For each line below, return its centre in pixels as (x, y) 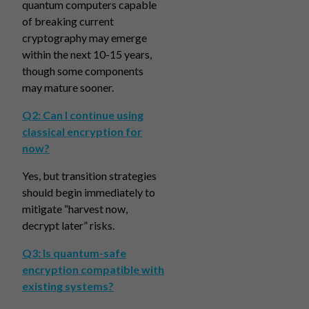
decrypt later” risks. (68, 225)
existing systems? (68, 286)
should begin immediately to (89, 192)
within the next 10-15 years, (87, 54)
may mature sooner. (68, 87)
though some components (83, 71)
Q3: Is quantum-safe (74, 253)
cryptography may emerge (84, 38)
